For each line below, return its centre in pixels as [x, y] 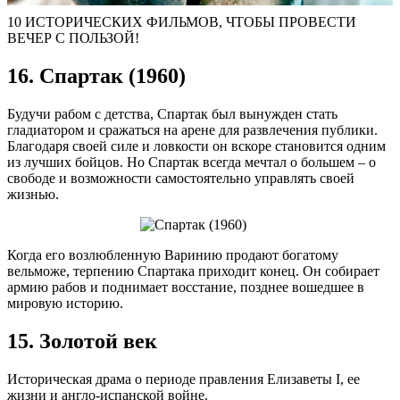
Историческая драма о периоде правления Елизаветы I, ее [183, 379]
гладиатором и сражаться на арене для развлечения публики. [192, 129]
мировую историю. [65, 303]
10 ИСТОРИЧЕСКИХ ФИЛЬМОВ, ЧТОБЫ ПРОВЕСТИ [182, 21]
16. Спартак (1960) [96, 75]
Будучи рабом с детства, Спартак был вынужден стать [172, 113]
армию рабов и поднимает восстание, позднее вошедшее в [186, 287]
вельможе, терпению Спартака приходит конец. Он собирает [193, 271]
